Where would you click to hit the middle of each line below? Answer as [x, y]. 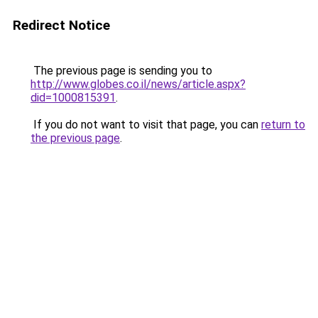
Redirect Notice [61, 25]
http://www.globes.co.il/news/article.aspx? [138, 84]
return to [283, 125]
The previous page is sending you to [121, 71]
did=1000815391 [73, 98]
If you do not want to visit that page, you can [146, 125]
